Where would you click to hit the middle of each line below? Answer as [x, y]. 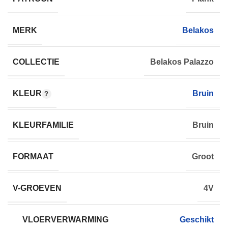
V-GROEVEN [37, 188]
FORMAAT [33, 156]
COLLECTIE [36, 62]
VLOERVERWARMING [66, 219]
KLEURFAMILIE [43, 125]
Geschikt [197, 220]
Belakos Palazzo [182, 62]
